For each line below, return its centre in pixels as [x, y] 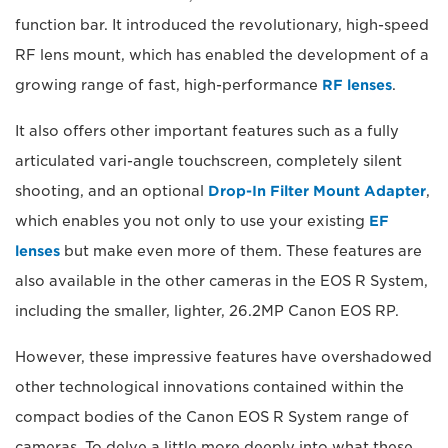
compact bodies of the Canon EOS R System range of [212, 417]
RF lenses [357, 85]
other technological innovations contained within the [209, 387]
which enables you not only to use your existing [192, 221]
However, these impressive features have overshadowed [223, 357]
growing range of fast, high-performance [168, 85]
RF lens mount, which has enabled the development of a [222, 55]
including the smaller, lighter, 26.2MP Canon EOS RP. [207, 311]
